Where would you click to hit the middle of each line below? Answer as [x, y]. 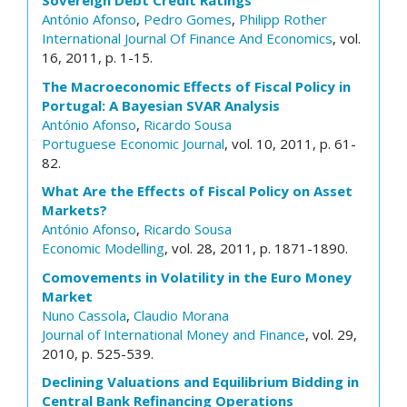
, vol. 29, [331, 334]
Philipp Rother [283, 19]
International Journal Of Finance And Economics [187, 38]
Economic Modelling [103, 248]
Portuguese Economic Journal [133, 143]
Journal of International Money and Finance [174, 334]
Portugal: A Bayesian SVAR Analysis [161, 105]
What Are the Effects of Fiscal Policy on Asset [197, 191]
